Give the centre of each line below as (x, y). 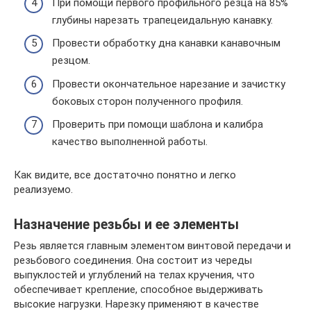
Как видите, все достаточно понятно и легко (125, 175)
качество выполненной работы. (130, 142)
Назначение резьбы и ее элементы (126, 225)
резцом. (71, 60)
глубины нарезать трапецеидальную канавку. (162, 20)
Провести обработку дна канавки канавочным (166, 43)
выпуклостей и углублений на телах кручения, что (134, 275)
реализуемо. (43, 190)
